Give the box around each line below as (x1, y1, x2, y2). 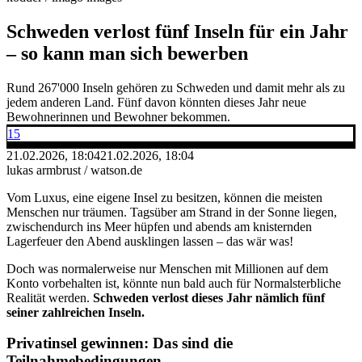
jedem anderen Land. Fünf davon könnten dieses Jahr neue (6, 95, 306, 109)
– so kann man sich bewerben (6, 42, 248, 64)
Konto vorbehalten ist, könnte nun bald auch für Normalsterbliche (6, 276, 341, 290)
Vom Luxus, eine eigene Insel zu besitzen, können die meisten (6, 190, 322, 204)
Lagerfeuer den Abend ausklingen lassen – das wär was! (6, 234, 293, 248)
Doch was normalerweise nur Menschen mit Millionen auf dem (6, 261, 328, 276)
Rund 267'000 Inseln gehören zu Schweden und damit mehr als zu (6, 80, 345, 95)
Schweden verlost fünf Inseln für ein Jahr (6, 20, 348, 42)
